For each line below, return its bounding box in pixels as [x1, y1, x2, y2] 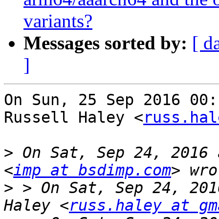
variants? [23, 10, 92, 32]
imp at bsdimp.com [13, 161, 171, 179]
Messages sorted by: [23, 32, 187, 54]
